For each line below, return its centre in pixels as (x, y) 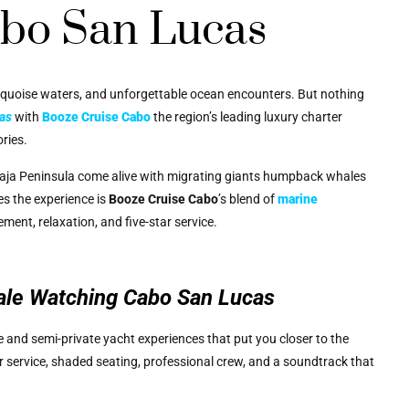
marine (298, 199)
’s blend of (248, 199)
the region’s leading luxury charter (248, 117)
